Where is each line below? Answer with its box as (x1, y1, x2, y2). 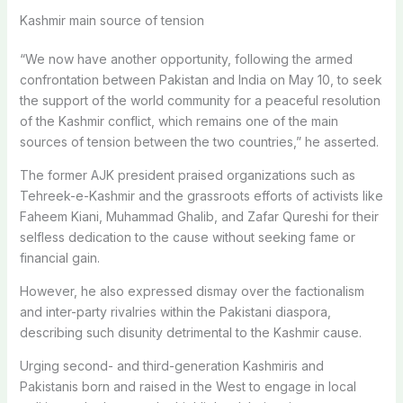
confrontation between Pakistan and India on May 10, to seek (19, 71, 382, 87)
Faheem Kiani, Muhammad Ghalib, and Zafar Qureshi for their (19, 208, 379, 224)
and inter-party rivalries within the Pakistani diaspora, (19, 303, 331, 319)
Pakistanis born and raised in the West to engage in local (19, 378, 356, 394)
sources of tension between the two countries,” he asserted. (19, 133, 379, 149)
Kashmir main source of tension (19, 12, 204, 28)
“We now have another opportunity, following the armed (19, 50, 353, 67)
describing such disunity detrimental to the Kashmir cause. (19, 324, 362, 340)
